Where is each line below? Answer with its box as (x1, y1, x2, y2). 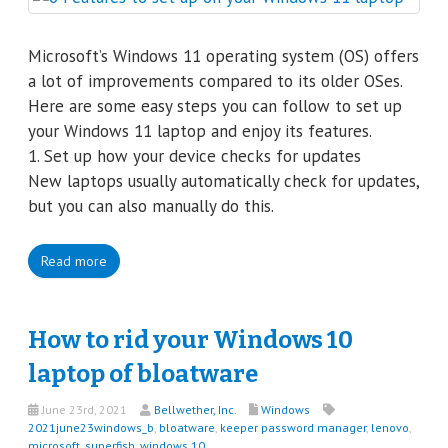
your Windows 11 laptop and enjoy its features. (28, 119, 372, 142)
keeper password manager (220, 420, 366, 435)
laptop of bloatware (28, 360, 258, 388)
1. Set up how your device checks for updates (28, 144, 361, 167)
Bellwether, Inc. (154, 402, 236, 417)
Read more (41, 252, 107, 270)
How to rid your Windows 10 (28, 326, 353, 354)
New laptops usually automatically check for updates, (28, 169, 419, 192)
